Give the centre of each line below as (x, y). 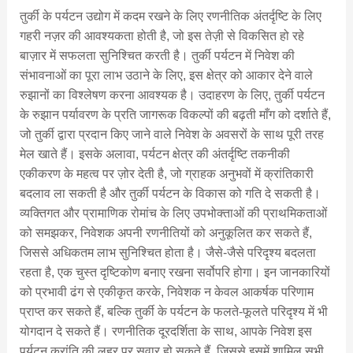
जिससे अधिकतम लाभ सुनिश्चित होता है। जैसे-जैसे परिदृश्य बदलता (167, 253)
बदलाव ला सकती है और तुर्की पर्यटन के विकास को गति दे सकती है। (170, 194)
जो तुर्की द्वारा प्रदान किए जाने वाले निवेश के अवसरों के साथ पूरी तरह (171, 135)
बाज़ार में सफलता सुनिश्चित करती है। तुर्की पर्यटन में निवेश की (157, 56)
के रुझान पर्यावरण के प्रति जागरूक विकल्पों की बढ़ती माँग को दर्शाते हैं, (175, 115)
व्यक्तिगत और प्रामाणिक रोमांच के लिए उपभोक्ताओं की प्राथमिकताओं (173, 214)
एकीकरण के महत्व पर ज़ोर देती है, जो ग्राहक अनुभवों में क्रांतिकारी (166, 174)
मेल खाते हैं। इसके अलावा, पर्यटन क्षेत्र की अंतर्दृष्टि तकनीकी (154, 154)
